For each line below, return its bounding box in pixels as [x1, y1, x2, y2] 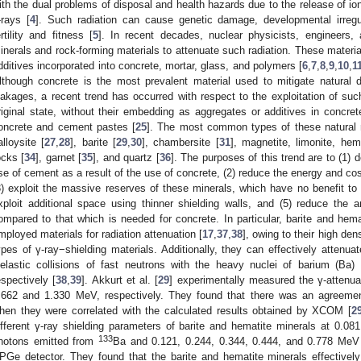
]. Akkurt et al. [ [81, 273, 159, 286]
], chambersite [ [142, 135, 219, 148]
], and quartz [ [93, 151, 160, 164]
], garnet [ [35, 151, 82, 164]
